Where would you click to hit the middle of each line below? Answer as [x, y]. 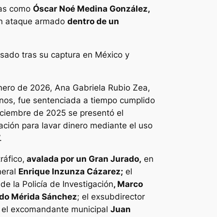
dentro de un [93, 21]
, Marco [128, 184]
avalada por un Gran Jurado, [83, 159]
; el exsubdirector [111, 197]
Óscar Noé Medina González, [92, 8]
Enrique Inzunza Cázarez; [71, 172]
